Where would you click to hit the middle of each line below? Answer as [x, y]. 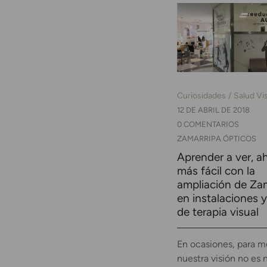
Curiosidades [201, 96]
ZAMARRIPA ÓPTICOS [217, 139]
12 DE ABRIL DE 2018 [213, 110]
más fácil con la [216, 171]
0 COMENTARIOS [208, 125]
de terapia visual [218, 212]
